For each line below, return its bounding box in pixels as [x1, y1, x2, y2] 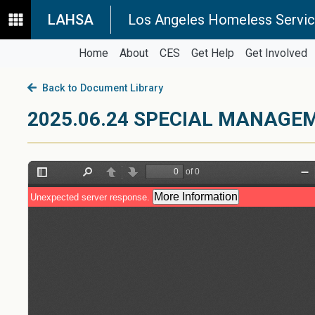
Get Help [191, 46, 234, 60]
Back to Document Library [36, 82, 163, 94]
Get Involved [245, 46, 307, 60]
